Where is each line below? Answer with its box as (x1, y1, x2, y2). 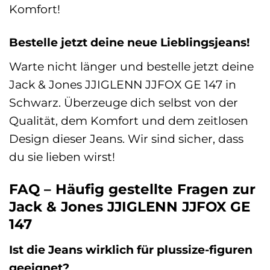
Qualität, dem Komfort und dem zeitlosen (9, 113, 248, 128)
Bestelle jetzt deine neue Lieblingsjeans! (9, 35, 250, 50)
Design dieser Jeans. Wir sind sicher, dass (9, 131, 243, 146)
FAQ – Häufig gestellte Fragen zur (9, 180, 256, 198)
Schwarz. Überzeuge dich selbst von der (9, 95, 238, 110)
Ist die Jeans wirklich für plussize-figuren (9, 242, 253, 257)
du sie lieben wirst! (9, 149, 115, 165)
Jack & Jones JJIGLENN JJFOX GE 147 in (9, 77, 236, 92)
